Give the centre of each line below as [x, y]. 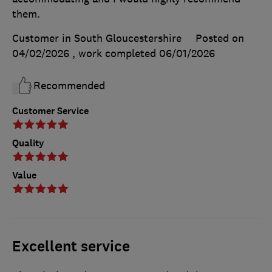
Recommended [69, 85]
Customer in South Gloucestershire [97, 38]
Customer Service [50, 110]
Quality [28, 143]
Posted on [220, 38]
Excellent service [71, 246]
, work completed [116, 53]
